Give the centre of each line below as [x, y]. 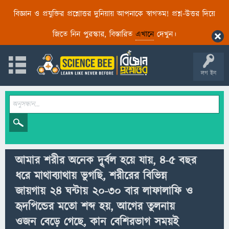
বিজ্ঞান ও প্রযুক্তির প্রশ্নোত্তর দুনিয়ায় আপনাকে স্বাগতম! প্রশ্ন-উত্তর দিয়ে [114, 14]
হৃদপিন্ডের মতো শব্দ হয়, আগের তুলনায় [95, 207]
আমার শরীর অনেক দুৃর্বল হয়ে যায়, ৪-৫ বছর [106, 161]
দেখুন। [165, 34]
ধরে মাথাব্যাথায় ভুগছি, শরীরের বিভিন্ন [91, 176]
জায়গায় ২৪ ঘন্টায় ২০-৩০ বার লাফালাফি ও [104, 191]
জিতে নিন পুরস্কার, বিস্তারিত [94, 34]
